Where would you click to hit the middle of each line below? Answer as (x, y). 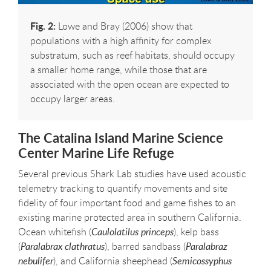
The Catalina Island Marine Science (121, 137)
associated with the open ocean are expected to (130, 84)
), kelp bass (196, 232)
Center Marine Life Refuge (96, 152)
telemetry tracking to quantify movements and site (123, 188)
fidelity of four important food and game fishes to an (127, 203)
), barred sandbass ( (145, 247)
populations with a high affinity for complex (121, 40)
